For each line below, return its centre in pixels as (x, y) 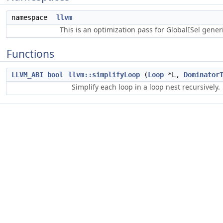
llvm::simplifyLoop (104, 75)
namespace (33, 17)
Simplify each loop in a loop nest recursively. (146, 87)
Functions (30, 54)
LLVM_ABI (27, 75)
